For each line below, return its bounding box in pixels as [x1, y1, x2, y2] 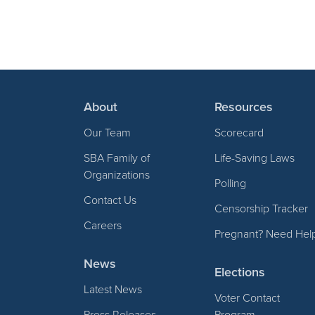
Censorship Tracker [214, 200, 309, 216]
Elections [214, 263, 266, 281]
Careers [84, 217, 122, 233]
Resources [214, 98, 274, 115]
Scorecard [214, 124, 264, 140]
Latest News [84, 281, 143, 297]
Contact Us [84, 192, 137, 207]
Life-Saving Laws [214, 150, 295, 165]
